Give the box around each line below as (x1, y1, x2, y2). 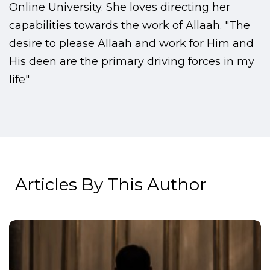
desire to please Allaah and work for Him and (9, 37, 254, 51)
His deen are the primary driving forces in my (9, 55, 254, 69)
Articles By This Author (15, 174, 207, 195)
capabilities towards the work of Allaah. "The (9, 19, 250, 33)
